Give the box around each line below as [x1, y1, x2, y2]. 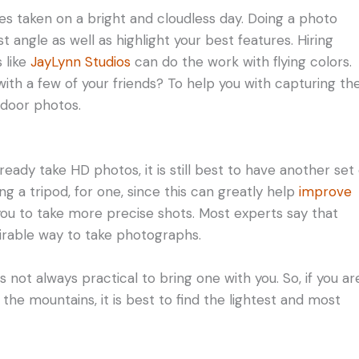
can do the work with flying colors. [131, 52, 352, 71]
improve [299, 182, 352, 200]
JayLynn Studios [30, 52, 131, 71]
